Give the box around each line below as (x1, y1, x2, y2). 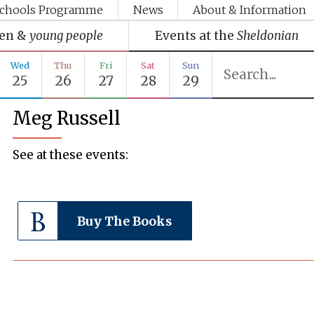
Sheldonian (236, 27, 299, 43)
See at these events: (13, 146, 129, 163)
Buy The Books (77, 213, 172, 229)
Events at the (154, 27, 234, 43)
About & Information (193, 3, 307, 18)
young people (29, 27, 103, 43)
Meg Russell (13, 107, 121, 130)
